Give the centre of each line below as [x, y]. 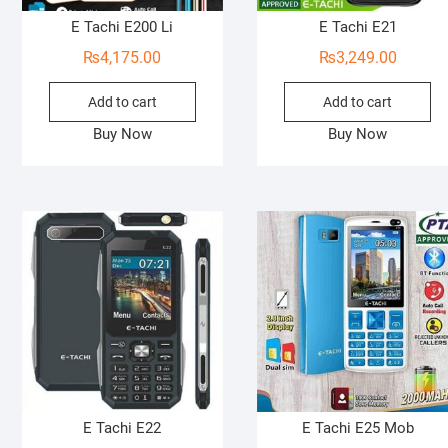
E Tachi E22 [122, 428]
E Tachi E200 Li [122, 27]
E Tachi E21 [357, 27]
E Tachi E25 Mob [357, 428]
